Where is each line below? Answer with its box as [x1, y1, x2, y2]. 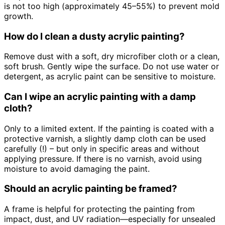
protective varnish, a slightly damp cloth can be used [4, 133, 206, 144]
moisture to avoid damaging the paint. [4, 163, 150, 174]
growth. [4, 11, 33, 21]
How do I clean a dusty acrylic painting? [4, 30, 185, 42]
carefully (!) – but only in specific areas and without [4, 143, 199, 154]
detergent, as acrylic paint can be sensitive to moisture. [4, 71, 215, 82]
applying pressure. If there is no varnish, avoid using [4, 153, 202, 164]
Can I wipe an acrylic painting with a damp [4, 91, 196, 102]
